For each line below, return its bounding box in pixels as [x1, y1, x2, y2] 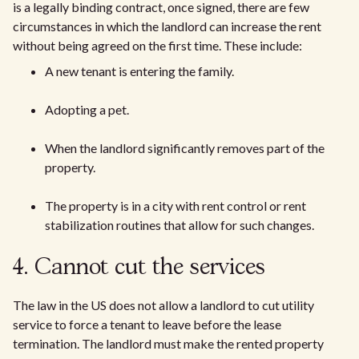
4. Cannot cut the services [13, 257, 265, 280]
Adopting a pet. [45, 102, 129, 118]
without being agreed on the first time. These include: [13, 38, 302, 54]
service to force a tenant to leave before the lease [13, 317, 281, 333]
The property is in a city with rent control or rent [45, 198, 306, 214]
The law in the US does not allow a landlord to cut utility [13, 297, 314, 313]
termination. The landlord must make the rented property [13, 336, 324, 352]
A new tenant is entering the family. [45, 63, 234, 79]
